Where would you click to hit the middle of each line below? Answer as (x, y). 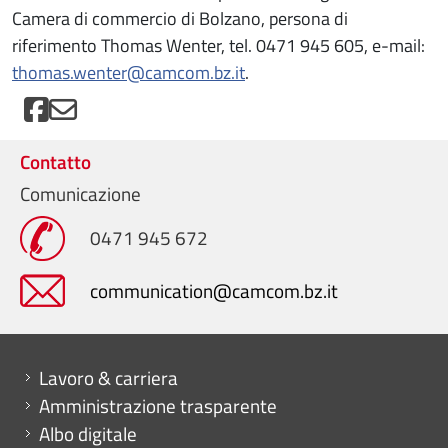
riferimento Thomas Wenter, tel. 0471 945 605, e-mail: (218, 46)
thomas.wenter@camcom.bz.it (128, 73)
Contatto (55, 162)
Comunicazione (80, 194)
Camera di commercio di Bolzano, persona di (180, 19)
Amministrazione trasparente (158, 406)
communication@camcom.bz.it (214, 291)
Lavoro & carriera (108, 378)
